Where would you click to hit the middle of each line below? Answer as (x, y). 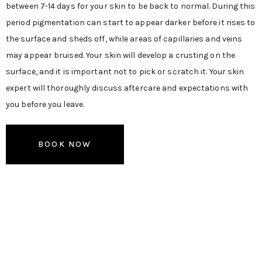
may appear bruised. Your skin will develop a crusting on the (121, 56)
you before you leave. (45, 105)
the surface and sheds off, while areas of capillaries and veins (124, 39)
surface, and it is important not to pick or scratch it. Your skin (125, 72)
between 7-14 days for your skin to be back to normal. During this (131, 6)
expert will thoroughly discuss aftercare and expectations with (127, 88)
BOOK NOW (65, 144)
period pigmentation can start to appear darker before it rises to (131, 23)
